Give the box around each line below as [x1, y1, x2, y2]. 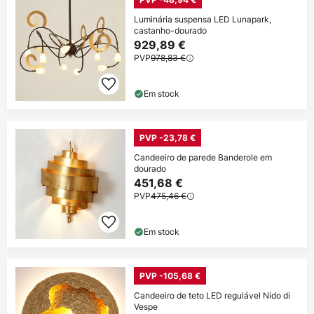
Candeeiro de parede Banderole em [134, 151, 272, 164]
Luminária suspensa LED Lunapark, [134, 13, 271, 26]
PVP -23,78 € [139, 132, 196, 144]
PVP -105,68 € [139, 271, 200, 282]
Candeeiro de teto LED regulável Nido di [134, 289, 290, 302]
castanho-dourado [134, 25, 207, 37]
